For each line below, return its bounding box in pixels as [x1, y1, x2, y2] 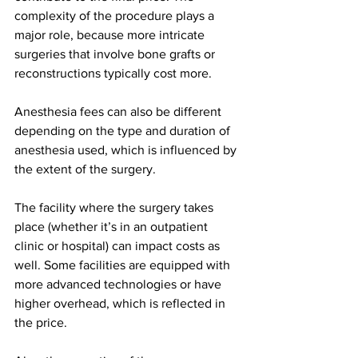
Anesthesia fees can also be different [14, 105, 225, 119]
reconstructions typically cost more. [14, 66, 212, 81]
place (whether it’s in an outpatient [14, 220, 211, 234]
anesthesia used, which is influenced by [14, 143, 240, 157]
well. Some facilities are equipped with [14, 258, 233, 272]
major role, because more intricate [14, 28, 208, 42]
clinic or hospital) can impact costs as [14, 239, 223, 253]
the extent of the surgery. [14, 162, 156, 177]
